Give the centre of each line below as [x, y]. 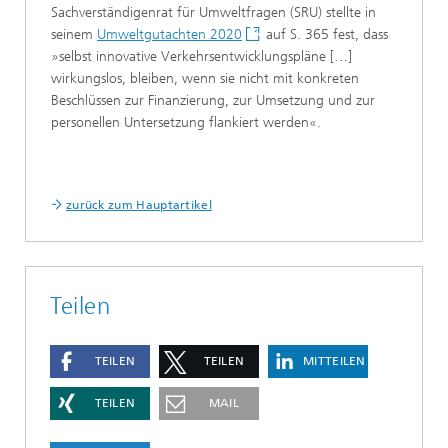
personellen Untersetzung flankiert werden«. [186, 122]
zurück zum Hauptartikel [139, 204]
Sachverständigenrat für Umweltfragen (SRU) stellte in [213, 12]
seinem [74, 34]
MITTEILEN [334, 361]
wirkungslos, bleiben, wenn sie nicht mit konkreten [205, 78]
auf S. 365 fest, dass [325, 34]
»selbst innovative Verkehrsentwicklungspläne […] [201, 56]
